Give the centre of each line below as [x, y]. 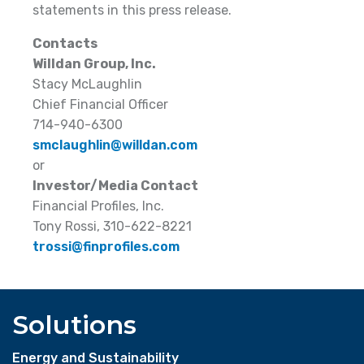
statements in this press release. [132, 10]
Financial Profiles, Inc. [98, 206]
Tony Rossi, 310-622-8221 [112, 226]
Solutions [74, 324]
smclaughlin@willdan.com [115, 145]
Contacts [65, 43]
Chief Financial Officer [100, 104]
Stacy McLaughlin [87, 84]
